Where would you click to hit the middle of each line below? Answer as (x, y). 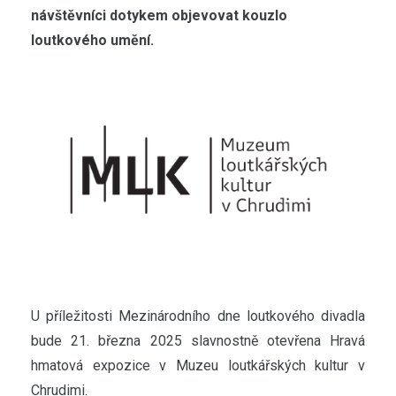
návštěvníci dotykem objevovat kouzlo (159, 15)
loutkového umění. (92, 40)
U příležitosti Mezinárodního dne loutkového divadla (198, 316)
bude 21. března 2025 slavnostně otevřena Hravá (198, 340)
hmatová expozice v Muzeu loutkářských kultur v (198, 365)
